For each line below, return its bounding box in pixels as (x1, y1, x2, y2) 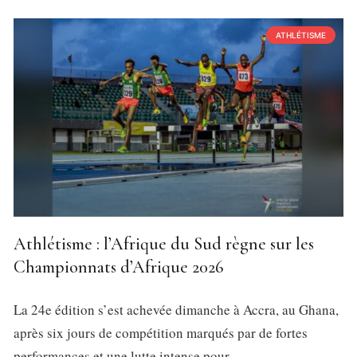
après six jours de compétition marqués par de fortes (14, 323, 308, 342)
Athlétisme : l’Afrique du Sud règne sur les (14, 233, 314, 254)
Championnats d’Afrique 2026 (14, 256, 223, 277)
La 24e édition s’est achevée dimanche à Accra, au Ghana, (14, 300, 339, 319)
